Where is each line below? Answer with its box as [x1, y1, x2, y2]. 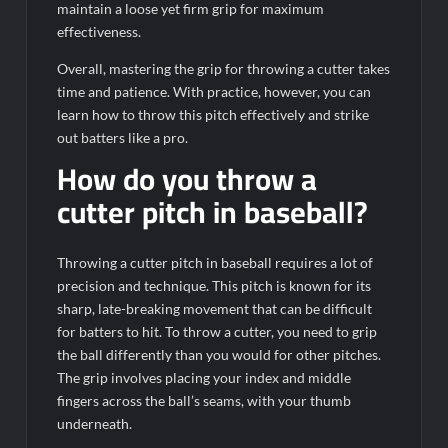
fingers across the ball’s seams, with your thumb [57, 392, 352, 410]
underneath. [57, 415, 133, 433]
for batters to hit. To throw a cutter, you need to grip [57, 323, 378, 341]
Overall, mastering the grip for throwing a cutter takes [57, 59, 391, 77]
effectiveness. [57, 22, 142, 40]
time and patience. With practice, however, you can [57, 82, 372, 100]
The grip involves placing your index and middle [57, 369, 352, 387]
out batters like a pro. [57, 128, 189, 146]
